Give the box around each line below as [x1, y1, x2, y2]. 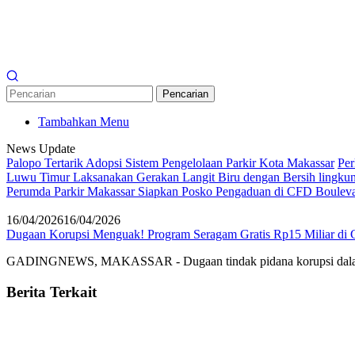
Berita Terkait [6, 283, 97, 300]
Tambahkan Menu [38, 114, 129, 128]
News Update [6, 141, 75, 155]
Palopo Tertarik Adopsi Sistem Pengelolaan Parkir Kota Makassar [6, 155, 334, 170]
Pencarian [162, 87, 208, 100]
